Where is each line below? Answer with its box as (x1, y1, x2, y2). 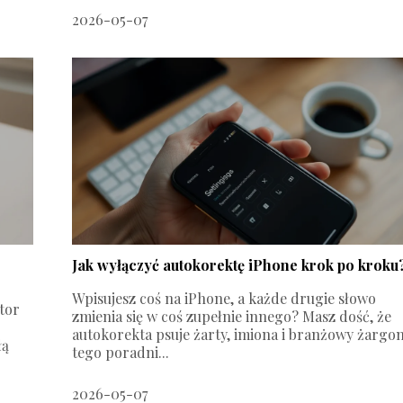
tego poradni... (72, 342, 170, 362)
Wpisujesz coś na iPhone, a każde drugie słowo (72, 288, 377, 308)
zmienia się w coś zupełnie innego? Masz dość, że (72, 306, 392, 326)
